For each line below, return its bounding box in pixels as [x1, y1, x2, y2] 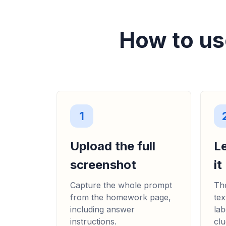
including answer [70, 204, 135, 215]
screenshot [70, 157, 136, 173]
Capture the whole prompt [70, 180, 172, 191]
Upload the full [70, 139, 155, 154]
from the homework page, [70, 192, 171, 203]
